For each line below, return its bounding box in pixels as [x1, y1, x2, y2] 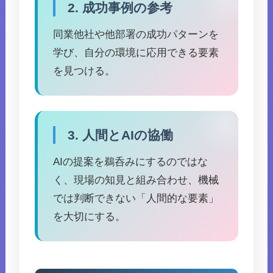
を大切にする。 [53, 211, 126, 223]
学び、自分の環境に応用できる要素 [53, 47, 219, 59]
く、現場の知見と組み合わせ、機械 [53, 174, 219, 186]
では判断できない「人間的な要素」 [53, 193, 219, 205]
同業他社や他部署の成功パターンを [53, 29, 219, 41]
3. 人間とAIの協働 [68, 128, 174, 143]
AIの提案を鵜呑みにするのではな [53, 156, 208, 168]
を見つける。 [53, 65, 116, 77]
